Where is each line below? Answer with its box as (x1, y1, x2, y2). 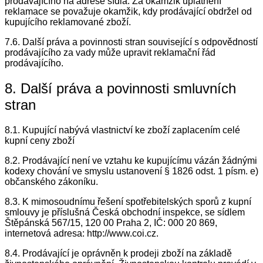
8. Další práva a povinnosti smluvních (5, 80, 236, 96)
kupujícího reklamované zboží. (5, 16, 131, 27)
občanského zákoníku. (5, 176, 98, 187)
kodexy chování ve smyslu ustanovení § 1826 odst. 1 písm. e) (5, 166, 258, 176)
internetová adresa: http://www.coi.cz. (5, 228, 159, 238)
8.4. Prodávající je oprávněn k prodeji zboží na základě (5, 248, 232, 258)
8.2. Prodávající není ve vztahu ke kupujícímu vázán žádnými (5, 155, 257, 166)
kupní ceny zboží (5, 135, 75, 146)
